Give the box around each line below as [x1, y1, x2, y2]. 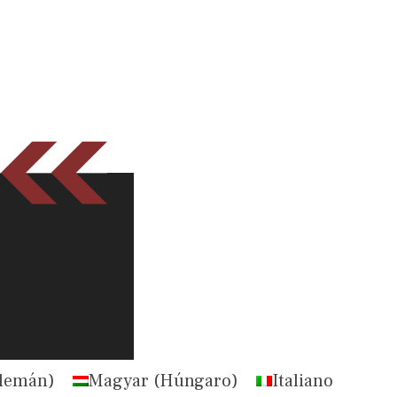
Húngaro [159, 370, 231, 393]
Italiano [271, 370, 333, 393]
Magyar [88, 370, 149, 393]
